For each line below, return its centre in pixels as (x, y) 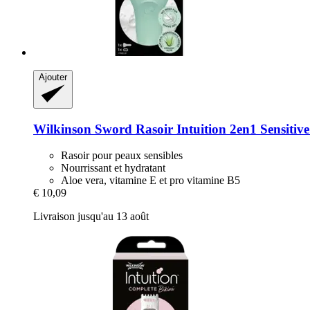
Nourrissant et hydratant (113, 168)
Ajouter (53, 77)
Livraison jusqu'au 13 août (91, 217)
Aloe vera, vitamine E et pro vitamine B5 (151, 181)
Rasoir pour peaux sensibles (122, 156)
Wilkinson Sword (83, 129)
